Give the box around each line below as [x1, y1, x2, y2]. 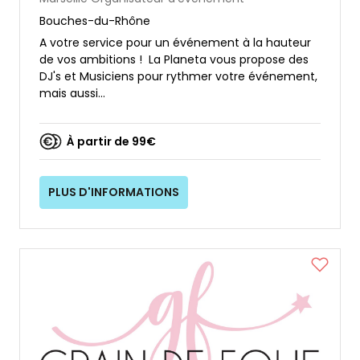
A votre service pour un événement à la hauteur [39, 35, 311, 51]
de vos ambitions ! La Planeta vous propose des [39, 51, 309, 68]
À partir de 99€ [67, 133, 156, 149]
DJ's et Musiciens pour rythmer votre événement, [39, 68, 317, 85]
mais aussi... [39, 85, 105, 102]
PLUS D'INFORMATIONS [48, 183, 180, 200]
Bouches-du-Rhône [39, 13, 150, 30]
